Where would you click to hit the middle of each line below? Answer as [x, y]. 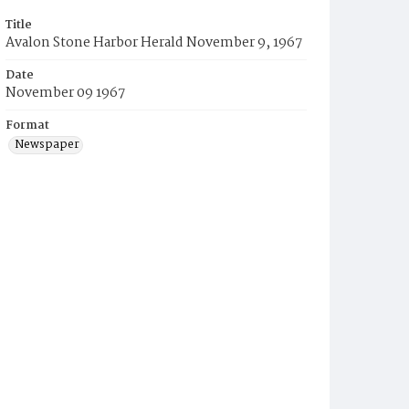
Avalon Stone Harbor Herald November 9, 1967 [154, 43]
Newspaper [47, 145]
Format [27, 126]
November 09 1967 [65, 93]
